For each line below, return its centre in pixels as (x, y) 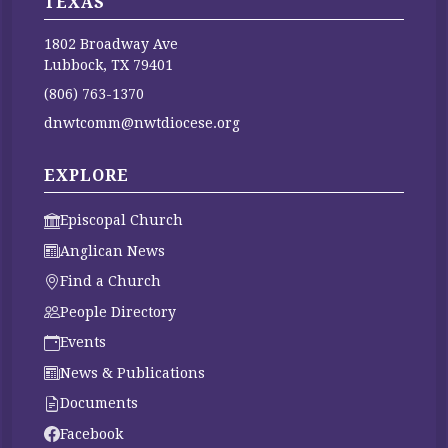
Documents (99, 403)
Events (83, 342)
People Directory (118, 311)
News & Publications (132, 372)
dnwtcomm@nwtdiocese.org (142, 123)
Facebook (91, 433)
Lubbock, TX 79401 (108, 65)
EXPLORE (86, 175)
